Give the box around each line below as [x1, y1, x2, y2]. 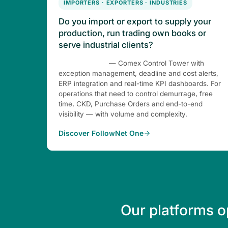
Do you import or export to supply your [59, 16, 211, 26]
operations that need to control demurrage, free [59, 90, 213, 98]
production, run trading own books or [59, 28, 206, 38]
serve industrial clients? [59, 40, 153, 50]
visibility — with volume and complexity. [59, 110, 187, 118]
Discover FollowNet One [59, 129, 144, 137]
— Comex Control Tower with [107, 59, 204, 67]
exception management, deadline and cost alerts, [59, 69, 218, 77]
